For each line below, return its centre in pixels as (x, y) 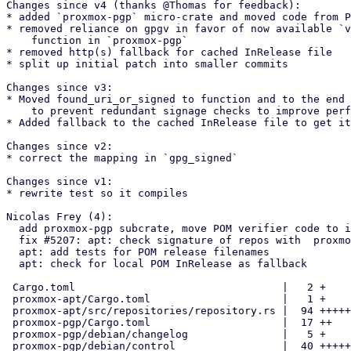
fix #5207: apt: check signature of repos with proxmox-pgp (13, 240)
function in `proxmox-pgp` (19, 40)
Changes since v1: (60, 181)
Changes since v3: (60, 87)
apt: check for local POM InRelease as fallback (13, 264)
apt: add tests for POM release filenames (13, 252)
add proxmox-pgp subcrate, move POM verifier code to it (13, 228)
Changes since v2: (60, 146)
